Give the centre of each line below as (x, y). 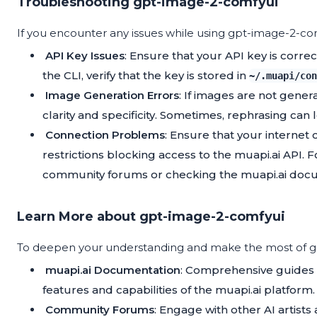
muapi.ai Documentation (113, 270)
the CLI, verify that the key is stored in (146, 76)
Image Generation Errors (112, 96)
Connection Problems (105, 135)
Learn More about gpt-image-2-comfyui (151, 217)
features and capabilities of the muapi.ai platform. (179, 290)
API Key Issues (85, 56)
